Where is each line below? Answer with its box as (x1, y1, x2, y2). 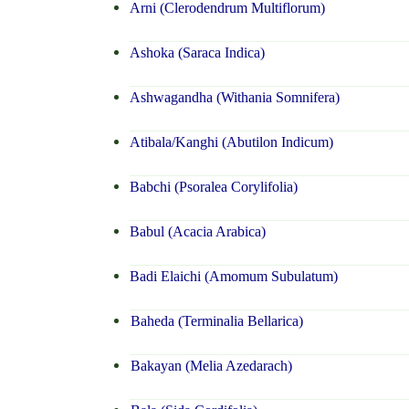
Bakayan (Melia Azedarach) (129, 358, 292, 374)
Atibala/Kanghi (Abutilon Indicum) (129, 134, 333, 151)
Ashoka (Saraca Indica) (129, 45, 265, 61)
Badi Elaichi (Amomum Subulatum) (129, 268, 338, 285)
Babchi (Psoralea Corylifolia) (129, 179, 298, 195)
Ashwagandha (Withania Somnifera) (129, 89, 340, 106)
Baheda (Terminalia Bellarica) (129, 313, 303, 330)
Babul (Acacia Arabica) (129, 224, 266, 240)
